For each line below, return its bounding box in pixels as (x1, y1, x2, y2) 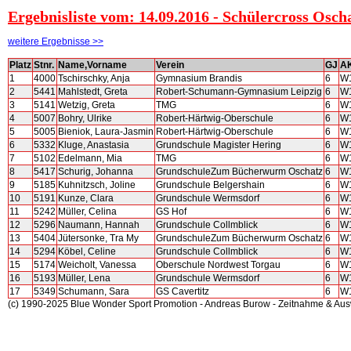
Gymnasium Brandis (156, 73, 242, 85)
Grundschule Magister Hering (156, 139, 281, 151)
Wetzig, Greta (58, 100, 115, 111)
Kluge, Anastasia (58, 139, 129, 151)
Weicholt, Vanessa (58, 259, 136, 271)
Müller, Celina (58, 206, 117, 218)
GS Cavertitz (156, 286, 209, 298)
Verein (156, 60, 184, 71)
